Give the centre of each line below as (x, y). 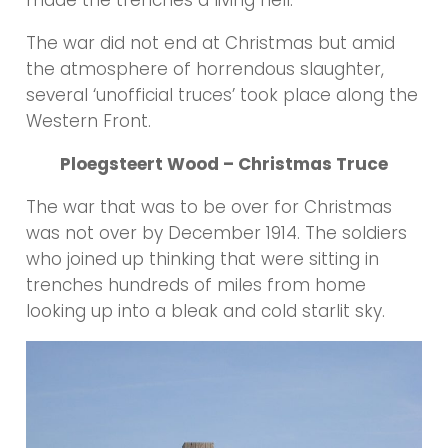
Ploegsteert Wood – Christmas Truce (224, 164)
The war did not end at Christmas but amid (211, 43)
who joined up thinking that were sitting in (203, 259)
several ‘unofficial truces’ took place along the (222, 95)
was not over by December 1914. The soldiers (217, 233)
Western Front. (89, 121)
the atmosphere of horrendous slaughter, (205, 69)
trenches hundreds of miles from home (196, 285)
